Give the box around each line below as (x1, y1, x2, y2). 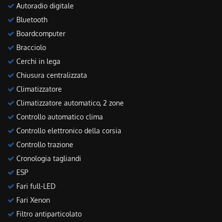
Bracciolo (14, 43, 46, 52)
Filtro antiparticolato (14, 209, 82, 218)
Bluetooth (14, 15, 48, 24)
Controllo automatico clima (14, 112, 103, 121)
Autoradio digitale (14, 1, 74, 10)
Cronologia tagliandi (14, 154, 81, 163)
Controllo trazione (14, 140, 73, 149)
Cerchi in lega (14, 56, 60, 65)
